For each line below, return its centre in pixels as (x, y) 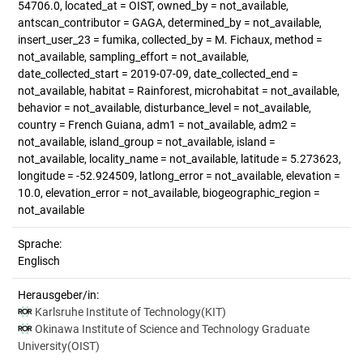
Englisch (39, 261)
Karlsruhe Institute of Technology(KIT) (130, 312)
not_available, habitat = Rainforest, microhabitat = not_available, (179, 91)
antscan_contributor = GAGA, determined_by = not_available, (170, 23)
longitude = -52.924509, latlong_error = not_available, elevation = (179, 176)
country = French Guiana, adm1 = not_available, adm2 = (157, 125)
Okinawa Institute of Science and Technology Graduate (172, 329)
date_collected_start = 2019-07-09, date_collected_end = (158, 74)
